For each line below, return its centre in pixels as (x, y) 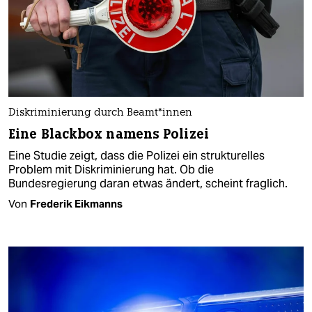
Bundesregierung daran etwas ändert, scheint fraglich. (148, 183)
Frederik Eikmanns (76, 203)
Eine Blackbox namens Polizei (109, 134)
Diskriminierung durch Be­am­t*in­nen (100, 113)
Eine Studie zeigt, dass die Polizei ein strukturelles (136, 155)
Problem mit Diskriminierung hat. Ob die (111, 169)
